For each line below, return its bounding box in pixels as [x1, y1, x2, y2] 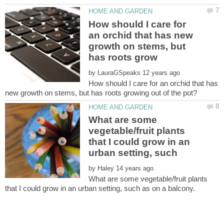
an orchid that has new [88, 29, 193, 40]
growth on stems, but [88, 40, 186, 51]
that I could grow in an [88, 136, 190, 147]
